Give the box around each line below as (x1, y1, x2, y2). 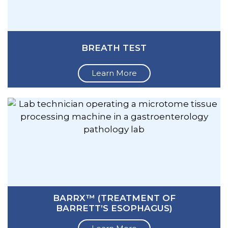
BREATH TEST (81, 42, 147, 53)
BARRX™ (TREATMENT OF (52, 192, 176, 203)
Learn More (91, 68, 137, 78)
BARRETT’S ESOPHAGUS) (55, 203, 173, 213)
